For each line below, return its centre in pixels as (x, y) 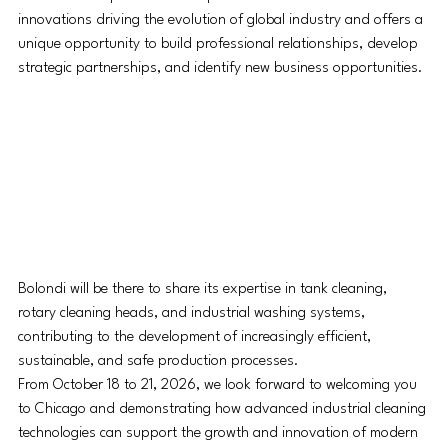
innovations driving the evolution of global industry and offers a (222, 20)
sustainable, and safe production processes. (158, 361)
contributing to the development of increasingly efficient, (196, 337)
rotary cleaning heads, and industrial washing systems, (193, 313)
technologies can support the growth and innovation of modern (220, 433)
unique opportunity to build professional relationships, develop (220, 44)
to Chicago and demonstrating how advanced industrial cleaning (224, 409)
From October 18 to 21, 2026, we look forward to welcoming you (219, 385)
